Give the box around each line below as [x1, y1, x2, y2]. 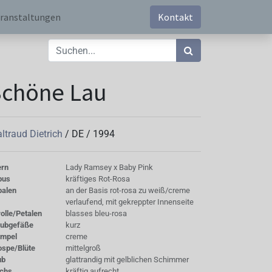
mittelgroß [65, 243, 101, 253]
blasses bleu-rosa [65, 209, 127, 218]
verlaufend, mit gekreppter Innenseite [65, 197, 194, 206]
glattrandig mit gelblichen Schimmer [65, 255, 189, 264]
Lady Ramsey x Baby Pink [65, 163, 153, 172]
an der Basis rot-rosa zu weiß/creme [65, 186, 190, 195]
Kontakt [158, 11, 193, 23]
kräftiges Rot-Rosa [65, 174, 130, 183]
